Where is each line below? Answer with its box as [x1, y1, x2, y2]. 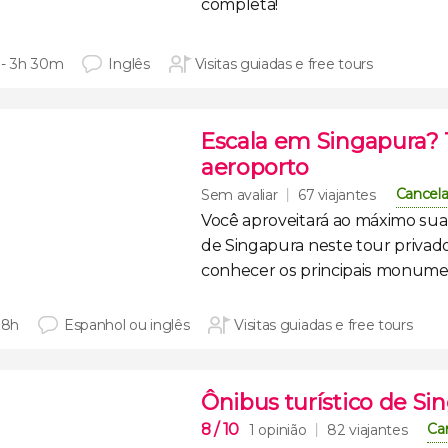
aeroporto [201, 154, 310, 181]
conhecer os [201, 261, 301, 280]
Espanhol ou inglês [64, 316, 190, 334]
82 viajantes [327, 421, 408, 439]
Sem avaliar [201, 185, 278, 204]
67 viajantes [298, 186, 376, 204]
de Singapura [201, 236, 305, 255]
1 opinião [249, 420, 307, 439]
